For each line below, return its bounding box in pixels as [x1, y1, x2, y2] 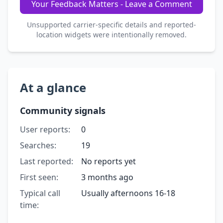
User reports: [20, 123, 70, 135]
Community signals [20, 104, 106, 116]
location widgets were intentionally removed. [36, 29, 187, 39]
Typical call [20, 187, 60, 199]
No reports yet [81, 155, 136, 167]
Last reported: [20, 155, 73, 167]
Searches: [20, 139, 56, 151]
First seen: [20, 171, 58, 183]
